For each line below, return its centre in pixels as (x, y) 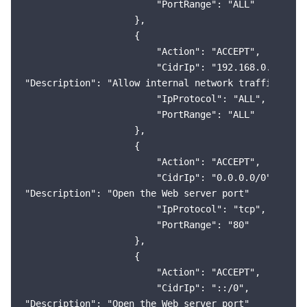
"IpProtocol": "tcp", (145, 209)
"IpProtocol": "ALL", (145, 99)
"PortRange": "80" (137, 225)
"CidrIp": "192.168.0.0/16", (164, 67)
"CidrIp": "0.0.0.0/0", (151, 177)
